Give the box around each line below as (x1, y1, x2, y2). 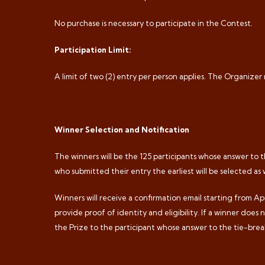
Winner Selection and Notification (54, 125, 189, 134)
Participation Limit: (54, 45, 131, 54)
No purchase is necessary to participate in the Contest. (54, 18, 253, 28)
